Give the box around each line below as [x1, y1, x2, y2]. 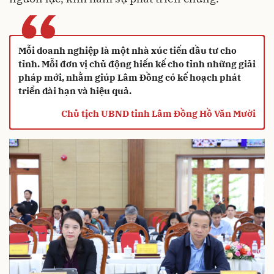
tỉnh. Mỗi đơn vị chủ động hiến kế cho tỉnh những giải [18, 58, 256, 70]
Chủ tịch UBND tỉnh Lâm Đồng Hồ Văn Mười [61, 108, 256, 120]
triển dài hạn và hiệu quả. [18, 85, 131, 97]
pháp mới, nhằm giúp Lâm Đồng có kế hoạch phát [18, 72, 241, 84]
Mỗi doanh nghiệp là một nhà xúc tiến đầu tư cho [18, 45, 237, 57]
